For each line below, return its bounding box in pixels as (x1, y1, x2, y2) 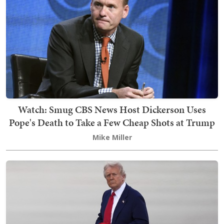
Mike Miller (92, 132, 132, 142)
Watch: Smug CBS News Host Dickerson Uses (18, 102, 206, 116)
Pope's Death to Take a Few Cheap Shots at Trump (9, 115, 215, 129)
